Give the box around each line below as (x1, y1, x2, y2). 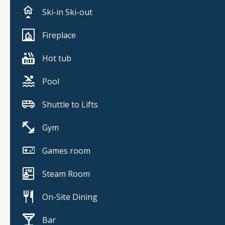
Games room (42, 145, 90, 157)
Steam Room (42, 168, 90, 180)
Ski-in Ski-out (42, 7, 92, 18)
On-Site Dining (42, 191, 97, 203)
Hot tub (42, 53, 71, 64)
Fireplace (42, 30, 76, 41)
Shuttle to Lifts (42, 99, 98, 110)
